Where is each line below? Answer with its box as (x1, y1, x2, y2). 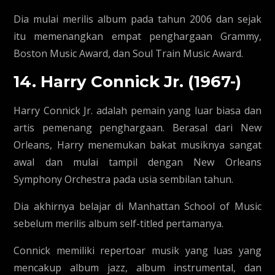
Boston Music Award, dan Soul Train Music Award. (14, 47, 244, 60)
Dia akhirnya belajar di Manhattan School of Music (14, 199, 261, 213)
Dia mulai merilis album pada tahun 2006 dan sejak (14, 12, 261, 26)
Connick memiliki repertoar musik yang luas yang (14, 244, 261, 257)
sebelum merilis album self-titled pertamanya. (14, 217, 224, 230)
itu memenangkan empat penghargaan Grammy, (14, 29, 261, 43)
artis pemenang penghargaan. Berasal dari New (14, 121, 261, 134)
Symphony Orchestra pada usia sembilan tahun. (14, 172, 234, 186)
